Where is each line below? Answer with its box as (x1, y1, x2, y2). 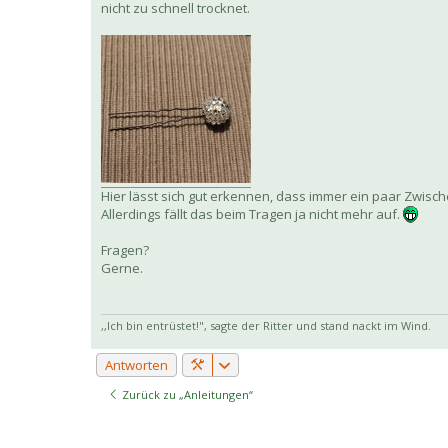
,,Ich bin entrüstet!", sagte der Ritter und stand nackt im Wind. (101, 317, 431, 333)
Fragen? (101, 241, 149, 260)
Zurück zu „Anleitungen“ (119, 386, 253, 402)
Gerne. (101, 259, 143, 278)
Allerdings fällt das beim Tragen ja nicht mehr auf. (101, 205, 403, 224)
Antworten (105, 355, 168, 374)
